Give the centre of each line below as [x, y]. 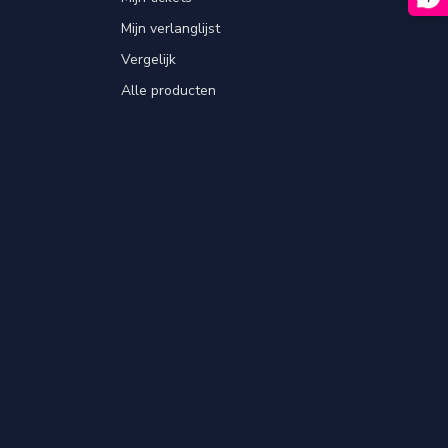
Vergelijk [148, 59]
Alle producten [168, 90]
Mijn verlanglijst [170, 28]
